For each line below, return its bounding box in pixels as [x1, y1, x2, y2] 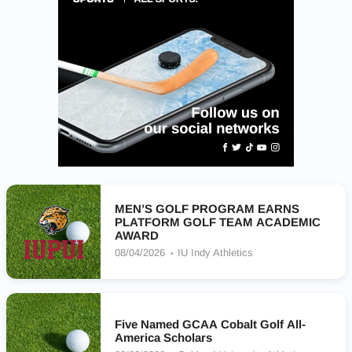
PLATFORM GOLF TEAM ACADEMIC [115, 215, 321, 229]
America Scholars [115, 330, 212, 344]
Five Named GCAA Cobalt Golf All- [115, 317, 306, 331]
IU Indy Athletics [178, 247, 253, 258]
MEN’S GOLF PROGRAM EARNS [115, 202, 299, 215]
